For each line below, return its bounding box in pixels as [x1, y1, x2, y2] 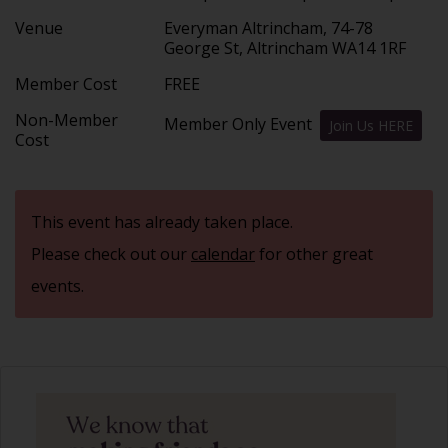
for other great [255, 242, 373, 265]
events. [31, 274, 84, 297]
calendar [191, 242, 255, 265]
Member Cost [15, 72, 117, 95]
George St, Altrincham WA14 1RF [164, 36, 411, 59]
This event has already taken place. [31, 210, 293, 233]
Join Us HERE [329, 115, 414, 135]
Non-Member [15, 108, 118, 131]
